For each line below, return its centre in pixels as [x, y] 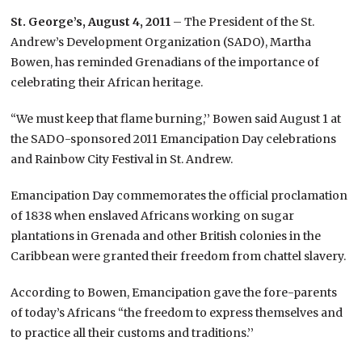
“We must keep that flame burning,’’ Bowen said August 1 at [176, 118]
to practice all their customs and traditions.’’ [133, 333]
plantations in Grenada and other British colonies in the [166, 236]
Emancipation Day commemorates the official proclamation [179, 195]
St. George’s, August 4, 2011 [91, 21]
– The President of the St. [243, 21]
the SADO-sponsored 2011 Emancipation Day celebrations [174, 139]
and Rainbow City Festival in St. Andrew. [122, 159]
